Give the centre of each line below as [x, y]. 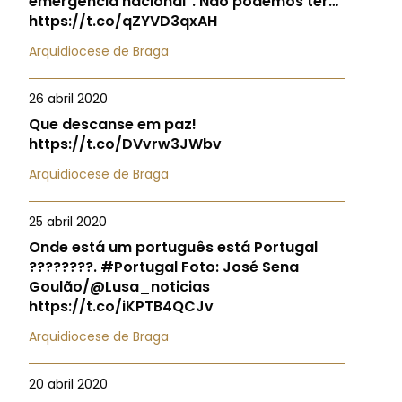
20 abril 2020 [68, 384]
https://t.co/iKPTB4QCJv [121, 306]
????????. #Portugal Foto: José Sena [164, 267]
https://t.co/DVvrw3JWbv [125, 144]
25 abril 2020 [68, 222]
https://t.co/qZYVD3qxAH [123, 21]
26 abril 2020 [68, 99]
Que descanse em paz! [113, 124]
